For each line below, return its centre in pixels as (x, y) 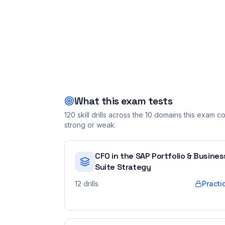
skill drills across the (109, 115)
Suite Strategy (123, 167)
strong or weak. (90, 125)
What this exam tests (123, 101)
